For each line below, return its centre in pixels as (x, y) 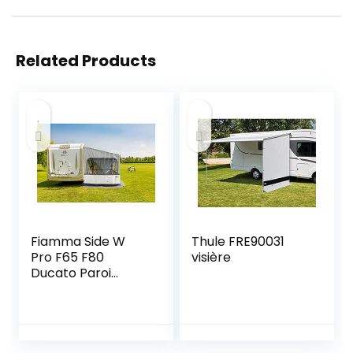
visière (212, 258)
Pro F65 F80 (68, 258)
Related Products (86, 61)
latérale (56, 289)
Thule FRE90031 (238, 242)
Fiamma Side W (78, 242)
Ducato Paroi (71, 273)
